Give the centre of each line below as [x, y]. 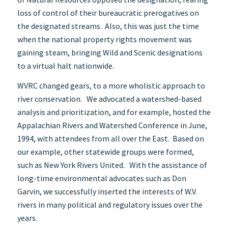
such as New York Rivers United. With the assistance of [112, 165]
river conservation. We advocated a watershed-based [109, 99]
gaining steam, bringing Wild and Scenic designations [110, 52]
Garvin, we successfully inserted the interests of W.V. [107, 192]
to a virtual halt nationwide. [65, 65]
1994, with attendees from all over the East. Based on [110, 139]
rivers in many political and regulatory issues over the [110, 205]
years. [27, 218]
